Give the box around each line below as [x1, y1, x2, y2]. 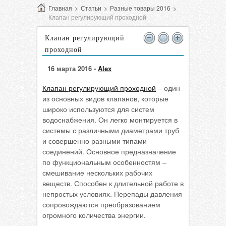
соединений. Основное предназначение [42, 146, 176, 156]
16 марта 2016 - [47, 64, 98, 73]
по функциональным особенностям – [42, 157, 166, 167]
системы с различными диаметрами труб [42, 125, 179, 135]
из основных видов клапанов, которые [42, 93, 168, 103]
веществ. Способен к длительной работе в [42, 178, 184, 188]
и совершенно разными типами [42, 136, 147, 146]
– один [156, 83, 180, 93]
